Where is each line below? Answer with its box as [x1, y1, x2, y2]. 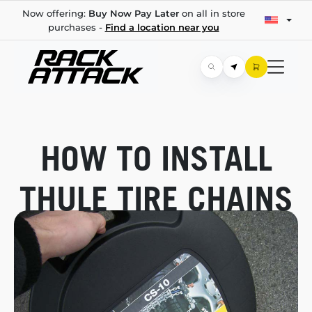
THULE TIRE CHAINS [19, 178, 293, 219]
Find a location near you [104, 22, 219, 33]
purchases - [47, 22, 105, 33]
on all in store [178, 8, 245, 19]
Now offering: [22, 8, 88, 19]
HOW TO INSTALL [40, 138, 272, 178]
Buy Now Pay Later [88, 8, 179, 19]
